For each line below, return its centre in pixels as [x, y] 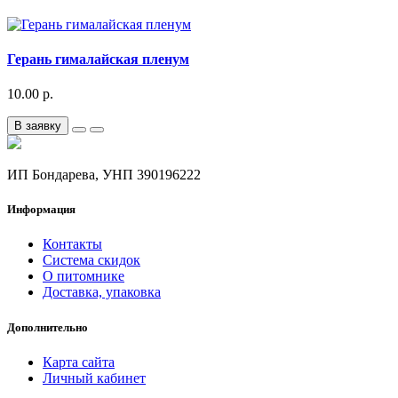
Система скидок [92, 260]
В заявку [38, 126]
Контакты [72, 244]
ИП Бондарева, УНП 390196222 [104, 175]
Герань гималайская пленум [98, 59]
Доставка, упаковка [102, 292]
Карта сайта [79, 362]
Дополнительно [48, 327]
